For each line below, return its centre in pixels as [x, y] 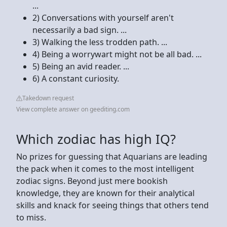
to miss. [31, 217]
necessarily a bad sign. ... [80, 30]
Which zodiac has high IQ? [96, 139]
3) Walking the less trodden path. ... [100, 42]
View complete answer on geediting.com [73, 109]
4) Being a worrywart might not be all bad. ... [117, 54]
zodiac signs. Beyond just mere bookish [92, 181]
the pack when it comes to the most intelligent [105, 168]
